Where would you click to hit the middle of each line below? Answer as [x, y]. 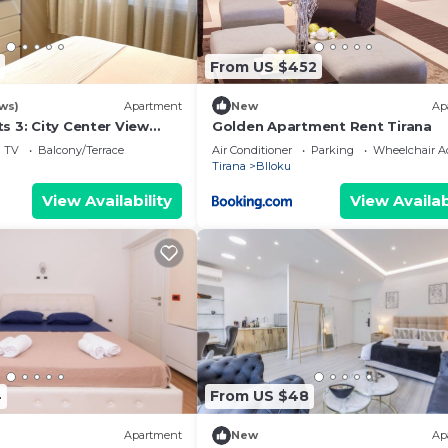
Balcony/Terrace [80, 150]
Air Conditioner [252, 150]
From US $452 [263, 66]
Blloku [273, 166]
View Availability [107, 200]
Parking [332, 150]
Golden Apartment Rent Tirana [322, 126]
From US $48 [259, 396]
